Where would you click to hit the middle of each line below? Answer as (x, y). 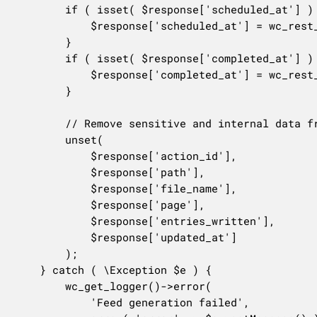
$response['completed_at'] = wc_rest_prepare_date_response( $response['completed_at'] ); (52, 74)
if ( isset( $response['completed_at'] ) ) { (39, 58)
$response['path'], (52, 172)
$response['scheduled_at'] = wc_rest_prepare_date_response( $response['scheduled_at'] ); (52, 25)
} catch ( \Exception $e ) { (27, 269)
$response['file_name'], (52, 188)
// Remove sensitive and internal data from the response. (39, 123)
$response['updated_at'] (52, 237)
